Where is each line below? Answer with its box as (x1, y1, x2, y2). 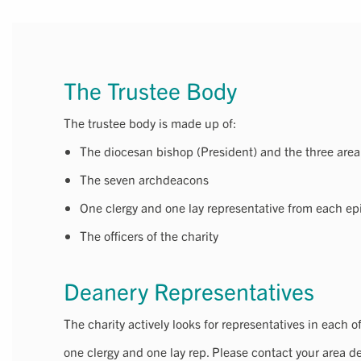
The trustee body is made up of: (64, 114, 236, 131)
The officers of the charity (80, 227, 218, 244)
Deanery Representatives (64, 276, 314, 306)
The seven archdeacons (80, 171, 209, 188)
